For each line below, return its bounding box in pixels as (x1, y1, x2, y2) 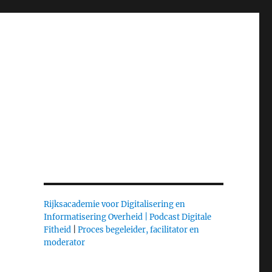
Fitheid (43, 225, 71, 235)
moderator (43, 237, 85, 248)
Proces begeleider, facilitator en (77, 225, 199, 235)
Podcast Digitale (149, 212, 211, 222)
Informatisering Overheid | (43, 212, 148, 222)
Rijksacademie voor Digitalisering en (43, 199, 185, 209)
